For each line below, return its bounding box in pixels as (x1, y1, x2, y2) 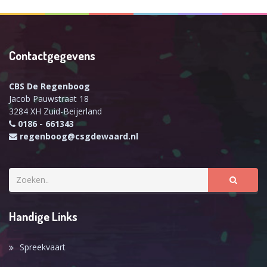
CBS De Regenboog (9, 80, 90, 92)
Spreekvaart (20, 241, 66, 253)
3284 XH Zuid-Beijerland (9, 105, 102, 117)
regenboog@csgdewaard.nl (20, 130, 138, 142)
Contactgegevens (9, 47, 95, 63)
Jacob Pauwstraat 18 (9, 92, 89, 104)
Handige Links (9, 208, 77, 224)
